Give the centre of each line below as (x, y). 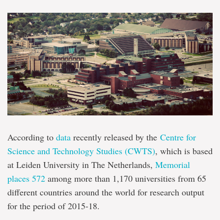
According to (32, 137)
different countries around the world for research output (106, 192)
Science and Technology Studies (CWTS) (81, 151)
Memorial (173, 165)
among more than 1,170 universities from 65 (126, 178)
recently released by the (115, 137)
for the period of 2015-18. (54, 206)
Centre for (178, 137)
